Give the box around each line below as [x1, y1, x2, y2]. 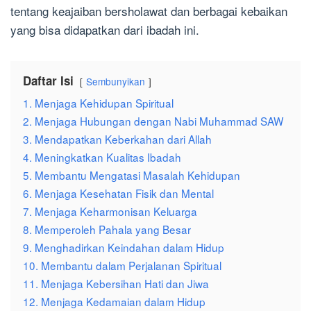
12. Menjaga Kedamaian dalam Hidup [23, 294, 205, 310]
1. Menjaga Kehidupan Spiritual [23, 95, 174, 111]
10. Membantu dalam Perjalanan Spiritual [23, 258, 221, 274]
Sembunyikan [86, 74, 145, 89]
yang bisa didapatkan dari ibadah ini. [10, 21, 199, 39]
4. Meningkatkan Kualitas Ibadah [23, 149, 181, 165]
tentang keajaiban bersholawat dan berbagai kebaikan [10, 2, 287, 20]
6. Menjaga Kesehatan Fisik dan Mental [23, 185, 214, 201]
